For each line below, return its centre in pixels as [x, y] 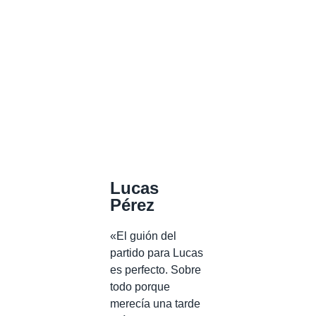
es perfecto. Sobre [156, 269]
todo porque [140, 286]
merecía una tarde [155, 303]
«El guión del [143, 236]
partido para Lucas [157, 253]
